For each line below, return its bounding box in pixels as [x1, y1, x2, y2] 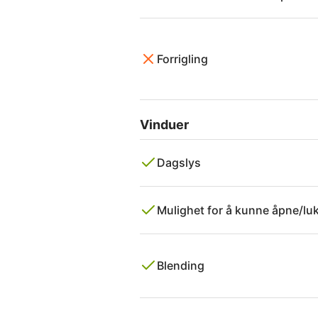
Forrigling [157, 52, 208, 67]
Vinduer [140, 116, 189, 132]
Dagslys [157, 155, 201, 170]
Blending [157, 258, 204, 273]
